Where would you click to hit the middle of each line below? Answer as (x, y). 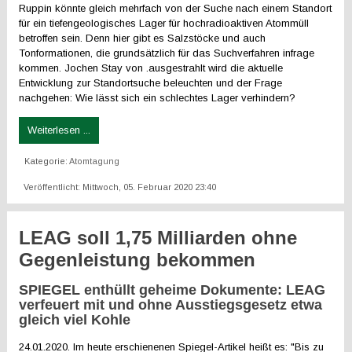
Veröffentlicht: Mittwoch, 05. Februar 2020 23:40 (120, 187)
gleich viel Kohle (75, 320)
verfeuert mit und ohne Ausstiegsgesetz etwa (171, 305)
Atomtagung (95, 161)
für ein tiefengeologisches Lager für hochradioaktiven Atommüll (164, 23)
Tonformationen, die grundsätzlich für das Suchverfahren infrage (167, 53)
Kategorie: (47, 161)
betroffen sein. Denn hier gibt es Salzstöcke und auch (143, 38)
